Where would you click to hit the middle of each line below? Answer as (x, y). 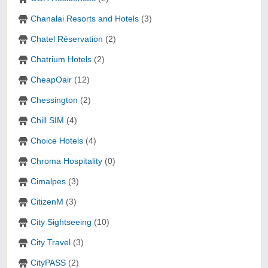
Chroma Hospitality (66, 162)
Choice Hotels (57, 141)
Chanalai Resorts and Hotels (85, 19)
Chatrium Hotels (61, 60)
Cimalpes (48, 182)
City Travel (51, 243)
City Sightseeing (61, 223)
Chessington (54, 100)
